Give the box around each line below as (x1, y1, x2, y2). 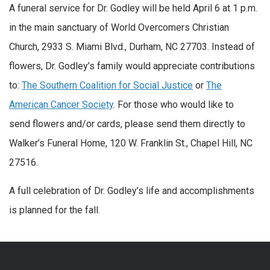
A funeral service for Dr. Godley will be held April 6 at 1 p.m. (9, 2, 257, 14)
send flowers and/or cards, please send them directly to (9, 118, 245, 130)
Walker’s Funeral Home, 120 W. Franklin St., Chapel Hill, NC (9, 137, 253, 149)
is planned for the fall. (9, 204, 100, 216)
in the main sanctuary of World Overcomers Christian (9, 21, 229, 33)
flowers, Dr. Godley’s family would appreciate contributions (9, 60, 255, 72)
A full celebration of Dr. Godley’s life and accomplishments (9, 185, 254, 197)
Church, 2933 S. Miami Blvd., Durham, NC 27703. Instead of (9, 40, 255, 52)
